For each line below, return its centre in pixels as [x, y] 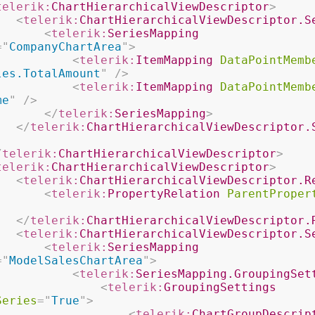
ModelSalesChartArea [76, 261]
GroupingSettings [220, 287]
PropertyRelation [163, 194]
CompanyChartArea [65, 47]
